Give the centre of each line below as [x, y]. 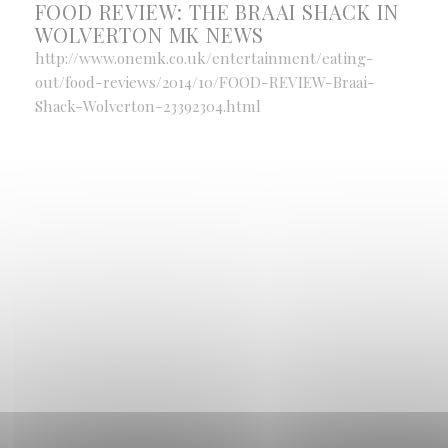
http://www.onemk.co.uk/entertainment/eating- [204, 58]
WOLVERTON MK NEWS [149, 34]
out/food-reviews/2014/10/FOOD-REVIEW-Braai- [204, 82]
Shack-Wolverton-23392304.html [147, 106]
